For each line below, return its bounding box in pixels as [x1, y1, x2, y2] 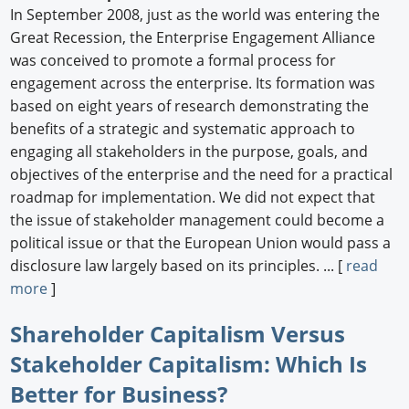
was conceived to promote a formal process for [10, 49, 337, 70]
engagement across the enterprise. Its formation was [10, 72, 376, 93]
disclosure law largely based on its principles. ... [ [10, 255, 347, 276]
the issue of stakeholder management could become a [10, 209, 385, 230]
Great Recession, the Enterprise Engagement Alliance [10, 26, 376, 47]
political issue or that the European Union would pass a [10, 232, 392, 253]
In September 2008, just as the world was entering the [10, 4, 381, 25]
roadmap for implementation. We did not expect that [10, 186, 376, 207]
